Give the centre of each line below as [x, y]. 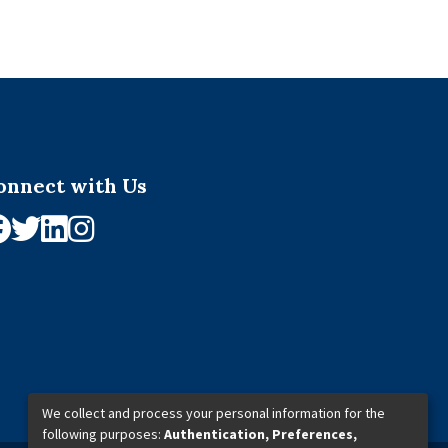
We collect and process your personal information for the [213, 412]
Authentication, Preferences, [260, 433]
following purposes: [103, 433]
